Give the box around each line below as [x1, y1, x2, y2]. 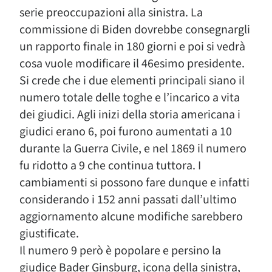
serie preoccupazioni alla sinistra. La [19, 4, 203, 21]
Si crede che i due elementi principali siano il [19, 72, 245, 89]
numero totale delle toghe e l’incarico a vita [19, 89, 240, 106]
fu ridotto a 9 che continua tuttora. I [19, 157, 201, 174]
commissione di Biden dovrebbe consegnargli [19, 21, 250, 38]
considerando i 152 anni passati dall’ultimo [19, 191, 237, 208]
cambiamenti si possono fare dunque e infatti [19, 174, 250, 191]
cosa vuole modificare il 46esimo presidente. [19, 55, 245, 72]
